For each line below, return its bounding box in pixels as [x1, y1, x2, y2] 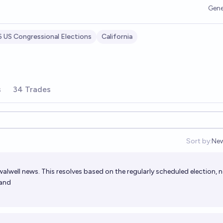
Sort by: [186, 137, 212, 145]
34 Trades [13, 85, 51, 94]
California [102, 32, 132, 41]
